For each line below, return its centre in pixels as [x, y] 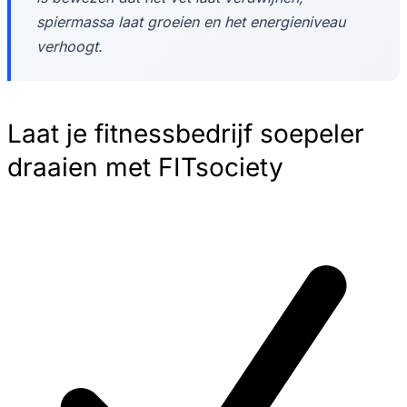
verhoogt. [69, 47]
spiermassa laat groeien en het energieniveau [191, 22]
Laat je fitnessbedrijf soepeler [186, 134]
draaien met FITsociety [145, 168]
